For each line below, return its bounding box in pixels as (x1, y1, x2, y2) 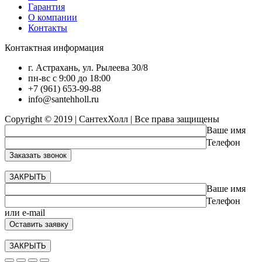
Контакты (28, 22, 67, 33)
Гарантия (28, 1, 65, 12)
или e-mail (5, 207, 45, 218)
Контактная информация (5, 42, 104, 53)
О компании (28, 12, 77, 22)
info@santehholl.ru (28, 94, 99, 104)
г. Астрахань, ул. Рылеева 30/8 (28, 62, 148, 73)
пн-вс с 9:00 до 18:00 (28, 73, 111, 83)
